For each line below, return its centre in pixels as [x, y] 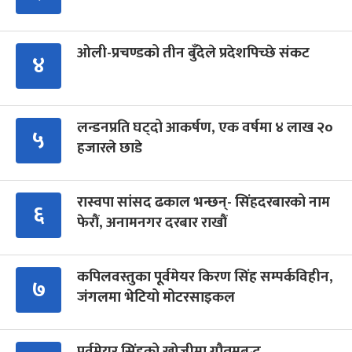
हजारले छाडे [110, 148]
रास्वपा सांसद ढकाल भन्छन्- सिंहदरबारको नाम [203, 203]
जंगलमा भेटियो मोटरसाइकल [156, 298]
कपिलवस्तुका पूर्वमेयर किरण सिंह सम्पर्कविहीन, [205, 277]
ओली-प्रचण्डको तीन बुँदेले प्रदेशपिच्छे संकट [193, 53]
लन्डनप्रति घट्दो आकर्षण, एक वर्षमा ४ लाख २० [205, 128]
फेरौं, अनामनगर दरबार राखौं [152, 223]
